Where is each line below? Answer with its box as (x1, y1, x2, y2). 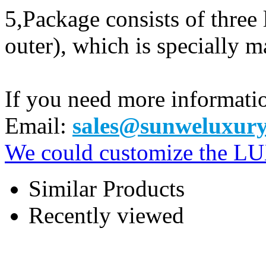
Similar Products (28, 176, 185, 201)
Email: (5, 113, 72, 138)
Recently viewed (28, 202, 184, 228)
